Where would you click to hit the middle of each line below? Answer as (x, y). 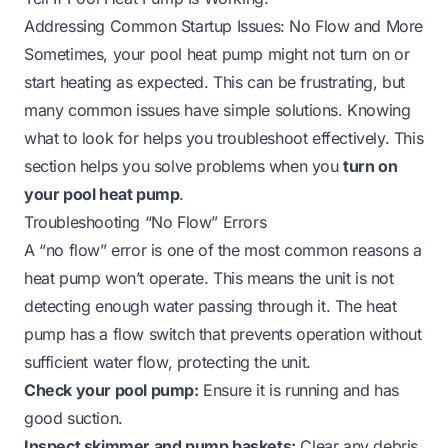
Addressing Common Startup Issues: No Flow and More (223, 25)
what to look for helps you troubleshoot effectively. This (224, 137)
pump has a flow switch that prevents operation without (223, 333)
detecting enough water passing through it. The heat (210, 305)
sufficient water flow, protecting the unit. (167, 361)
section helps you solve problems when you (184, 165)
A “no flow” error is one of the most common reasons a (223, 249)
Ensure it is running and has (299, 389)
